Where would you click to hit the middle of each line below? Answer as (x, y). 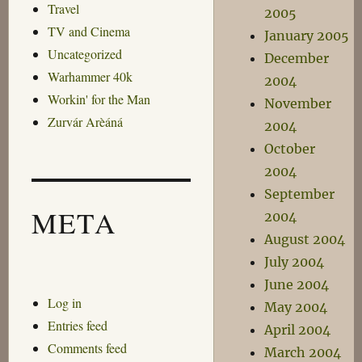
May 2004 (296, 307)
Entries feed (77, 325)
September (300, 194)
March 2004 (303, 352)
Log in (64, 302)
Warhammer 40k (90, 77)
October (290, 149)
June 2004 (297, 284)
